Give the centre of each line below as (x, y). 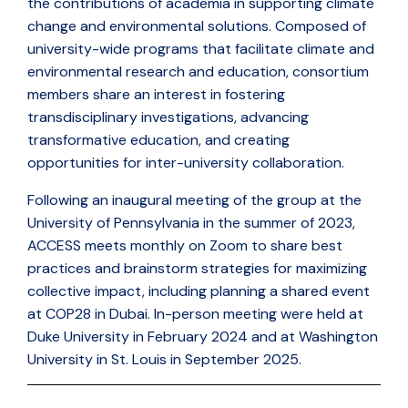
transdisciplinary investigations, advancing (168, 117)
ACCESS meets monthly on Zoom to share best (185, 245)
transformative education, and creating (158, 140)
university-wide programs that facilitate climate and (201, 49)
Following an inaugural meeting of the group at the (194, 200)
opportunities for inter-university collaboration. (186, 163)
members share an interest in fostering (156, 94)
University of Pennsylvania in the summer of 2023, (191, 223)
